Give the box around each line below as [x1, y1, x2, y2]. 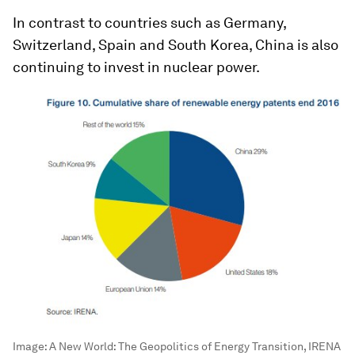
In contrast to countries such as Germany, [13, 14, 286, 32]
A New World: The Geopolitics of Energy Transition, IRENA [49, 340, 341, 353]
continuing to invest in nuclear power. [13, 59, 260, 76]
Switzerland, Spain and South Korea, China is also [13, 36, 338, 54]
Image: [13, 340, 49, 353]
